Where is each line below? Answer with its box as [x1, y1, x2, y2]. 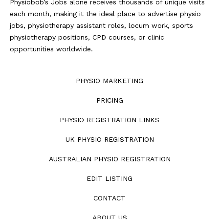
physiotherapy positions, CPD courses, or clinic [10, 33, 164, 41]
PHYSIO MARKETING [76, 77, 143, 85]
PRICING [96, 96, 123, 104]
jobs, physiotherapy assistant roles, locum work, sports [10, 22, 193, 29]
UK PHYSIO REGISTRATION [65, 135, 154, 143]
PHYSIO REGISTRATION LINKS [60, 116, 159, 124]
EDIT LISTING [87, 175, 132, 182]
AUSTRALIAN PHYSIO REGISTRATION [48, 155, 171, 163]
